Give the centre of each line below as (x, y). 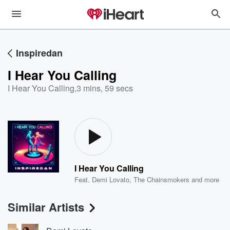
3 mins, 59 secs (105, 88)
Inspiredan (39, 53)
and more (205, 179)
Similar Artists (46, 207)
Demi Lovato (111, 179)
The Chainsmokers (162, 179)
